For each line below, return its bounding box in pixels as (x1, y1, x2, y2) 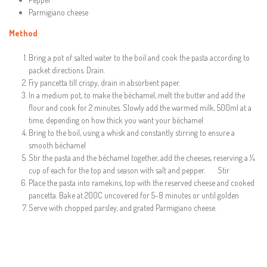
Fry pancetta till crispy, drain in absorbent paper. (28, 77, 180, 88)
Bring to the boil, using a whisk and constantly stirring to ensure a (28, 128, 235, 138)
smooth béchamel (28, 140, 86, 150)
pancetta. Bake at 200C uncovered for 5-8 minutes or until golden (28, 190, 239, 200)
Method (9, 28, 38, 38)
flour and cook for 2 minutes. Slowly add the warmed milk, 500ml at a (28, 103, 252, 113)
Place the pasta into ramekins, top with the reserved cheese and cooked (28, 178, 254, 188)
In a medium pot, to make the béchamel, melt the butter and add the (28, 90, 245, 100)
